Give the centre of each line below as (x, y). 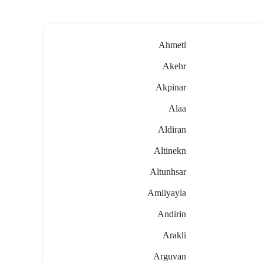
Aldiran (172, 129)
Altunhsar (168, 172)
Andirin (172, 214)
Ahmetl (173, 45)
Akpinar (171, 87)
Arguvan (170, 256)
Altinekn (170, 151)
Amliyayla (167, 193)
